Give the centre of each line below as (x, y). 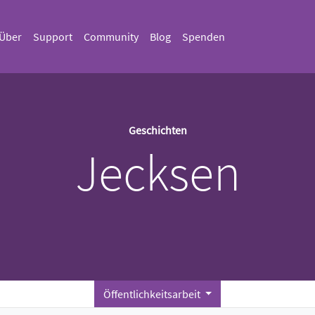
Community (111, 37)
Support (52, 37)
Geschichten (157, 130)
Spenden (203, 37)
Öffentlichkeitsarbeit (153, 294)
